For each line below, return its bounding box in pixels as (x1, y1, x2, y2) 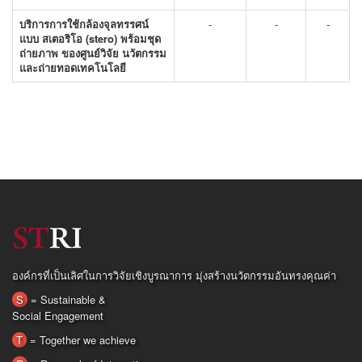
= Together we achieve (27, 332, 136, 347)
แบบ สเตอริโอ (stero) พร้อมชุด (19, 31, 161, 46)
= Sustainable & (27, 292, 106, 307)
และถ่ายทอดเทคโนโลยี (19, 60, 126, 75)
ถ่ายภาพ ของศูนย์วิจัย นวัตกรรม (19, 45, 166, 61)
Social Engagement (12, 308, 103, 323)
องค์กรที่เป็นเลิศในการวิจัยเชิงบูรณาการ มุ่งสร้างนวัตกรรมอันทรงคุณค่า (12, 267, 336, 283)
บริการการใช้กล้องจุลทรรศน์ (19, 16, 149, 32)
